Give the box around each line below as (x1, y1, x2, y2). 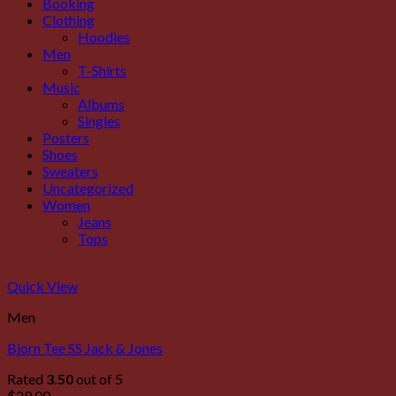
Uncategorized (42, 179, 133, 196)
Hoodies (78, 28, 130, 45)
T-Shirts (78, 62, 126, 79)
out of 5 (73, 370, 123, 387)
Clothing (42, 11, 95, 28)
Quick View (7, 278, 78, 294)
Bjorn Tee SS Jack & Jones (7, 339, 163, 356)
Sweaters (42, 163, 98, 179)
